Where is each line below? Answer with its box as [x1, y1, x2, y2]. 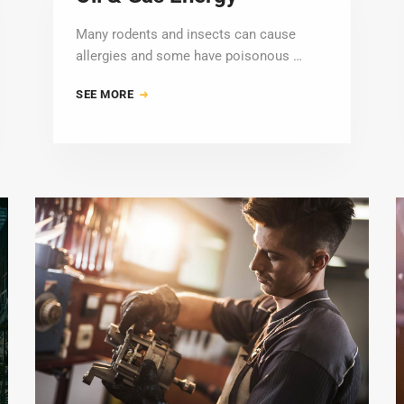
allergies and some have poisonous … [76, 48, 302, 65]
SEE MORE [76, 87, 137, 102]
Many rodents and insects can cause [76, 26, 296, 43]
